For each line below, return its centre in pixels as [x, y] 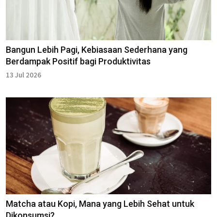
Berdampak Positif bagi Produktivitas [78, 62]
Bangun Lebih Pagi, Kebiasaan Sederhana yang [97, 50]
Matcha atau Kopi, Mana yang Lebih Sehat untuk [100, 204]
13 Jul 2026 [23, 75]
